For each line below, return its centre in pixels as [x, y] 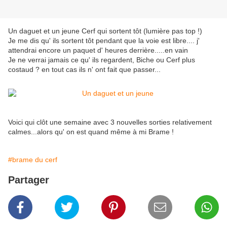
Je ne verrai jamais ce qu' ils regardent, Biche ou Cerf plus [102, 60]
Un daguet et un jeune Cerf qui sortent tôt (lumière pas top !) [105, 31]
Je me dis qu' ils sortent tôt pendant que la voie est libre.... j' [104, 41]
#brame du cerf [33, 160]
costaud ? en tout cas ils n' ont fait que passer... [84, 70]
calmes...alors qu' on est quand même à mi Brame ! [91, 132]
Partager [29, 180]
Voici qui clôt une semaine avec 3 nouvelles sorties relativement [110, 122]
